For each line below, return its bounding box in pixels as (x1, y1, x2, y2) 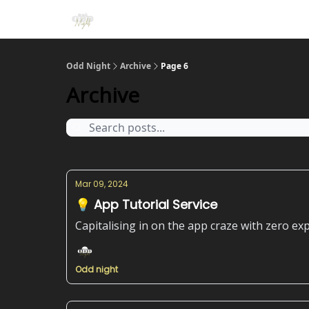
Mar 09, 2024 (75, 178, 128, 190)
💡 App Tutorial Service (75, 196, 217, 213)
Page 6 (161, 60, 188, 72)
